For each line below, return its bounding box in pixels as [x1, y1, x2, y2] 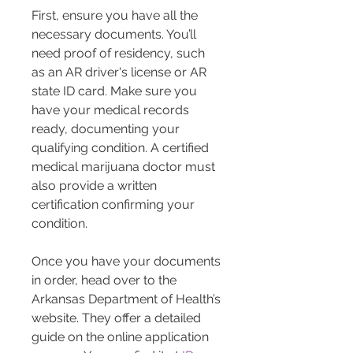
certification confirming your [32, 197, 198, 213]
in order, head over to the [32, 273, 180, 288]
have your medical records [32, 102, 192, 118]
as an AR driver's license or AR [32, 65, 210, 80]
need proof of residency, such [32, 46, 208, 61]
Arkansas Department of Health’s [32, 292, 224, 307]
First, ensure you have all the [32, 8, 201, 24]
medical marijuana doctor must [32, 159, 218, 175]
